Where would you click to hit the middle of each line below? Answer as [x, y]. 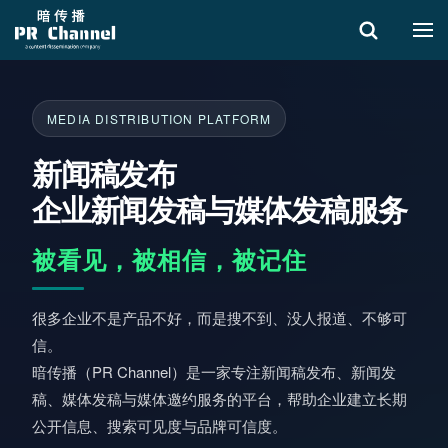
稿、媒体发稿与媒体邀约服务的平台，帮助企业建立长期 [219, 398]
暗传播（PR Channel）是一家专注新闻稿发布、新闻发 [213, 371]
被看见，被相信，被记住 [169, 259]
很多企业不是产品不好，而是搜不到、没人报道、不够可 [219, 317]
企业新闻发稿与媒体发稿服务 [219, 208]
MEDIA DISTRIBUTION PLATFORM [159, 118]
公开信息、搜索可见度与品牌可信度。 [159, 425]
